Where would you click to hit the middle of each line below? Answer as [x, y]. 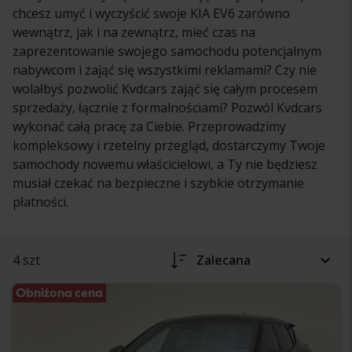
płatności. [40, 202]
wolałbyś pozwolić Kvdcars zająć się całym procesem [165, 88]
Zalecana [224, 260]
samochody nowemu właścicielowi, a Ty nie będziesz [165, 164]
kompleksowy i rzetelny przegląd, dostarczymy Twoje [169, 145]
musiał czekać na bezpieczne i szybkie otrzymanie [158, 183]
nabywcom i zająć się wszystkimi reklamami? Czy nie [165, 70]
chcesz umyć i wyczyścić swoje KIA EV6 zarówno [151, 13]
